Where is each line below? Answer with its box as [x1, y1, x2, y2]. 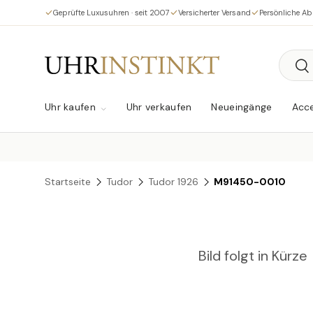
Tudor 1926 [148, 175, 199, 189]
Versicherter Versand [178, 7, 251, 17]
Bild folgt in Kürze [198, 247, 307, 265]
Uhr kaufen [45, 101, 96, 113]
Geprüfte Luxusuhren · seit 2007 [53, 7, 170, 17]
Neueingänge [211, 101, 272, 113]
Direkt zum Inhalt [64, 20, 149, 32]
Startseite [45, 175, 91, 189]
